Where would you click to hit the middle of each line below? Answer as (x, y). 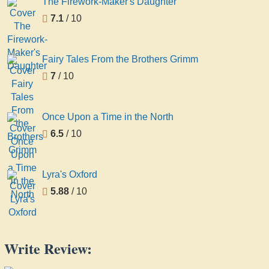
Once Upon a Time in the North (108, 116)
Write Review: (48, 248)
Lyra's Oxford (70, 174)
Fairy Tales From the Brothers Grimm (120, 59)
